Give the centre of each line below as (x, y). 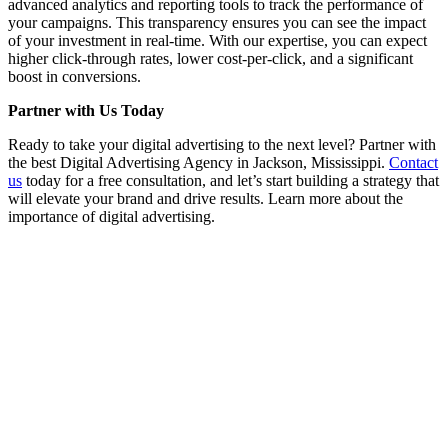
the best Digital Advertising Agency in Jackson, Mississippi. (198, 163)
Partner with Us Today (86, 111)
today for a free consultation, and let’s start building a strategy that (230, 181)
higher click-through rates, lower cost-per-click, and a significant (210, 59)
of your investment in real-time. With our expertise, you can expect (217, 41)
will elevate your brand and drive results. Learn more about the (205, 199)
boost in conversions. (74, 77)
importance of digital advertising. (111, 217)
